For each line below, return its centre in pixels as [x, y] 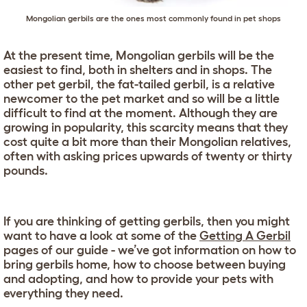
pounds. [26, 171]
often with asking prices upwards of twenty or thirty [148, 157]
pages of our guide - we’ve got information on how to [150, 250]
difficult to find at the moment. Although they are [140, 113]
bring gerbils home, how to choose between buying [145, 265]
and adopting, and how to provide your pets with [138, 279]
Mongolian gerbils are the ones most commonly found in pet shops [153, 19]
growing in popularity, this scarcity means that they [146, 128]
